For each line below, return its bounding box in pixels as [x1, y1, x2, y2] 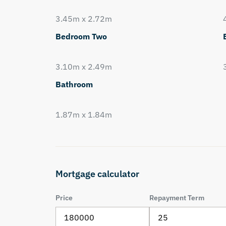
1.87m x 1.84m [55, 109, 112, 120]
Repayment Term [149, 193, 205, 203]
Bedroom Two [55, 31, 107, 41]
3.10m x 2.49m [55, 62, 112, 72]
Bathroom [55, 79, 93, 89]
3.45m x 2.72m [55, 14, 112, 24]
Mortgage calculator [55, 168, 139, 180]
